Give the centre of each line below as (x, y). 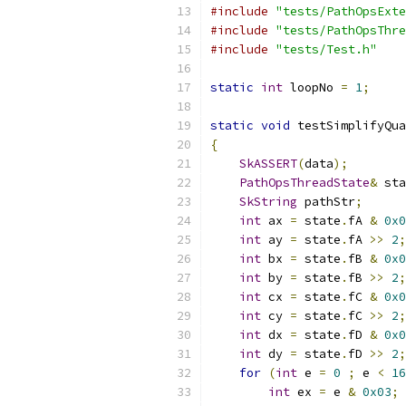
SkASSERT (268, 164)
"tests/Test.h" (326, 49)
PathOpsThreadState (304, 183)
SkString (268, 202)
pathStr (326, 202)
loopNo (312, 87)
